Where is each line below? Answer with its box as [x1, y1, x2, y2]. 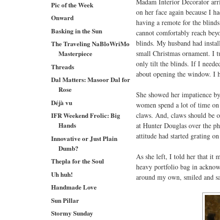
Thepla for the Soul [51, 156, 105, 165]
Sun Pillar [51, 195, 80, 205]
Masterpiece [58, 49, 93, 58]
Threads [51, 61, 75, 71]
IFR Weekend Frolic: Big [51, 110, 121, 120]
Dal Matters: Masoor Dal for [51, 75, 131, 84]
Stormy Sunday [51, 208, 94, 218]
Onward [51, 13, 74, 22]
